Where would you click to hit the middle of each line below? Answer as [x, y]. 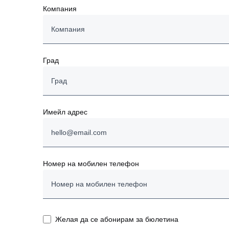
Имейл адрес [65, 112]
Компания [60, 8]
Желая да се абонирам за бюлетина [117, 219]
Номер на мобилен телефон [91, 163]
